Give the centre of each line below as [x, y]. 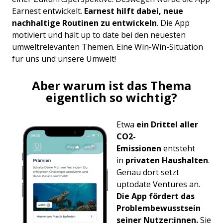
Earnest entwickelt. [48, 11]
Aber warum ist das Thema [111, 86]
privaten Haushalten [167, 161]
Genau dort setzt [148, 172]
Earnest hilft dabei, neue [134, 11]
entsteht [178, 149]
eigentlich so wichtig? [111, 98]
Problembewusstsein [159, 208]
